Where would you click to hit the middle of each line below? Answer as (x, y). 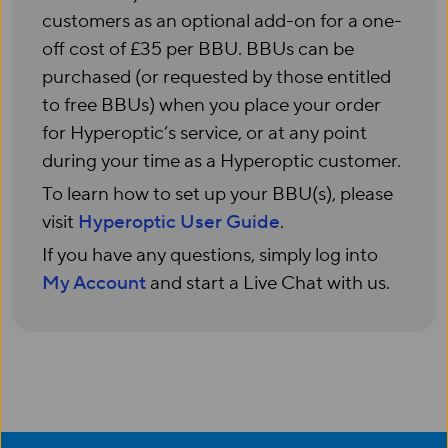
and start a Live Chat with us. (268, 283)
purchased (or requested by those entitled (216, 77)
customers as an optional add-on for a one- (222, 21)
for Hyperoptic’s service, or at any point (204, 133)
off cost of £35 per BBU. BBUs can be (198, 49)
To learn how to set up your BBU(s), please (217, 194)
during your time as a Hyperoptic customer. (221, 161)
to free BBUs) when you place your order (211, 105)
